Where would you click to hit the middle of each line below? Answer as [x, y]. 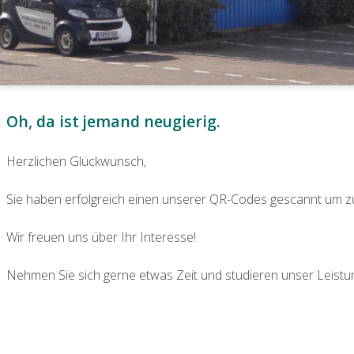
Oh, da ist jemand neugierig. [114, 122]
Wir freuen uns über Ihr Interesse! [102, 237]
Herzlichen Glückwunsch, [77, 162]
